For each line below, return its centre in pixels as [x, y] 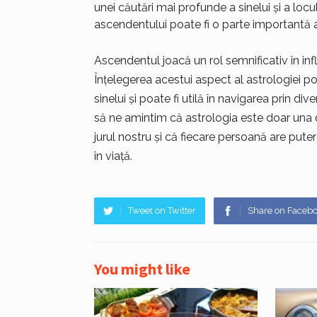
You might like [142, 269]
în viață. [113, 156]
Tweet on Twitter [162, 211]
